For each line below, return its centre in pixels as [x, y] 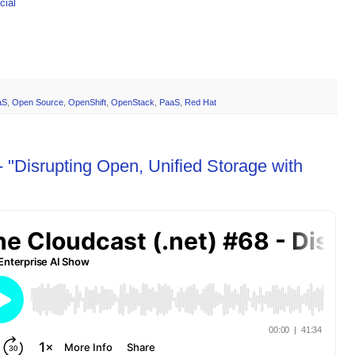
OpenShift [87, 102]
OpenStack [133, 102]
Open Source [38, 102]
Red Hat [200, 102]
